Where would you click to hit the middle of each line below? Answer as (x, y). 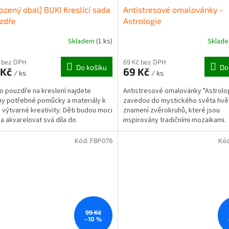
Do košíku (91, 67)
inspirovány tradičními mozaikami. (174, 120)
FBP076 (101, 141)
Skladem (82, 42)
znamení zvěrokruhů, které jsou (171, 110)
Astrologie (142, 20)
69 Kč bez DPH (144, 62)
